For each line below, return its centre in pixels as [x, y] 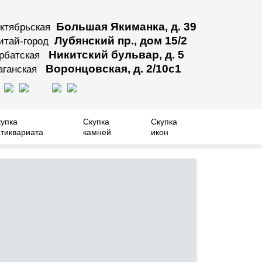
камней [97, 132]
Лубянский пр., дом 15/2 [121, 41]
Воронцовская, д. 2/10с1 [112, 69]
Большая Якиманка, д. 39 [126, 27]
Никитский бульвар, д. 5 [115, 55]
